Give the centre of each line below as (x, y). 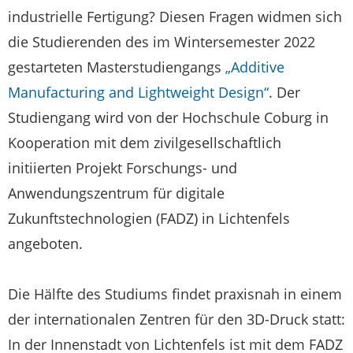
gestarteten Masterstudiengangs (117, 67)
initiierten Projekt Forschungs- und (123, 167)
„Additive (255, 67)
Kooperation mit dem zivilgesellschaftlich (145, 142)
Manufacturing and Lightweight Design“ (138, 92)
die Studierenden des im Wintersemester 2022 (162, 41)
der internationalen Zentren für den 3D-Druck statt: (176, 319)
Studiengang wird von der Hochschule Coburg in (168, 117)
